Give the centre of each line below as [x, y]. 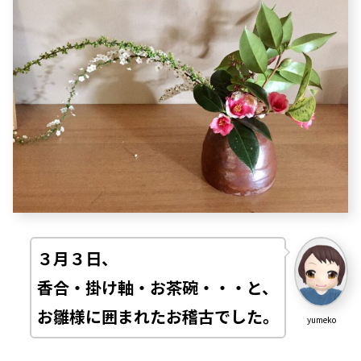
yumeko [321, 320]
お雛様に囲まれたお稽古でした [150, 316]
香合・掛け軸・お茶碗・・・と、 [158, 287]
